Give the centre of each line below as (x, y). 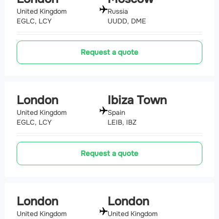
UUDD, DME (127, 21)
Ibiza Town (137, 100)
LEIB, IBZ (122, 122)
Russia (118, 11)
